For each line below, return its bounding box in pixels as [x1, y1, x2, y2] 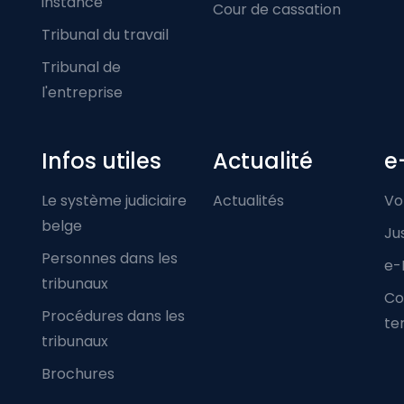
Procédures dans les [41, 305, 185, 326]
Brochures [41, 363, 115, 384]
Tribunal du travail [41, 23, 169, 45]
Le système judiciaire [41, 189, 187, 211]
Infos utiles [41, 145, 161, 176]
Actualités [213, 189, 284, 211]
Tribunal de [41, 56, 121, 78]
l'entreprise [41, 81, 123, 103]
